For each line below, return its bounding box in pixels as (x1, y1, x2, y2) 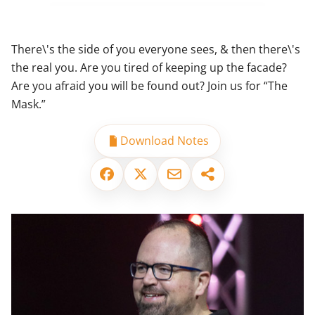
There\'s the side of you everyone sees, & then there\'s (11, 41, 300, 57)
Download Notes (120, 133, 209, 149)
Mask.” (11, 96, 46, 112)
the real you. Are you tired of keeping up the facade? (11, 59, 287, 75)
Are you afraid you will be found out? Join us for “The (11, 77, 288, 94)
